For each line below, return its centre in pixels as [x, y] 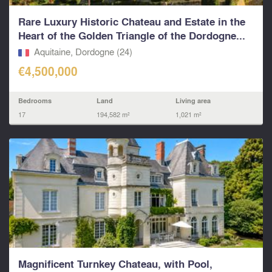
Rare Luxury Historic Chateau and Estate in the [132, 21]
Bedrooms [35, 100]
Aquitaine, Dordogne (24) [83, 52]
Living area [193, 100]
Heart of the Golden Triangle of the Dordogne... [132, 35]
